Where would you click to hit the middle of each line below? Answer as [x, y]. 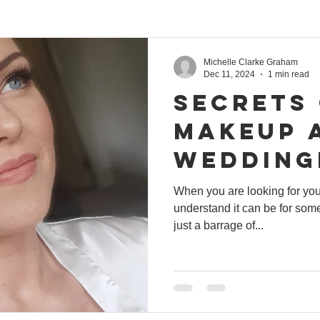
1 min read [289, 74]
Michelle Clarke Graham [251, 62]
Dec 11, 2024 [229, 74]
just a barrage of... [219, 225]
